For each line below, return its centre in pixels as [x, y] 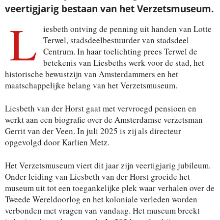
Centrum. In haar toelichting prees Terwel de [120, 51]
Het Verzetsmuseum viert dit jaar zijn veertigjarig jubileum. [108, 165]
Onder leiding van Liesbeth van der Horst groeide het [97, 176]
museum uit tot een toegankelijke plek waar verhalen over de [110, 188]
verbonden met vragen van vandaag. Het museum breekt [102, 210]
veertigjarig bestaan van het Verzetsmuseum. [109, 9]
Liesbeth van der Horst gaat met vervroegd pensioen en [101, 108]
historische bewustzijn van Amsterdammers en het [92, 74]
